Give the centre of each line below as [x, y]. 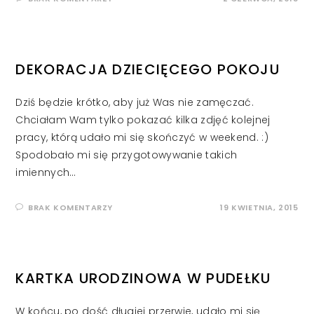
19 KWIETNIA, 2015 [259, 208]
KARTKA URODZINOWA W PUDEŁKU [143, 279]
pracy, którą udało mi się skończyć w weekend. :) [142, 138]
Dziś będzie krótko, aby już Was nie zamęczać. [135, 103]
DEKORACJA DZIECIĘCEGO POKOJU [148, 70]
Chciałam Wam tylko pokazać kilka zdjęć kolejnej [143, 120]
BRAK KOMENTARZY [71, 208]
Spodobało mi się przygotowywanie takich [127, 155]
